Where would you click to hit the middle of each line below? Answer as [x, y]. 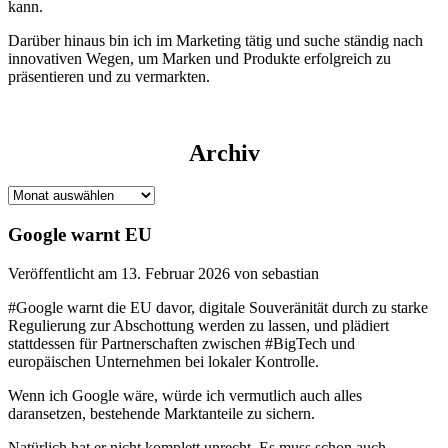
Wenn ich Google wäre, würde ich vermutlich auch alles [185, 395]
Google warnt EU [80, 235]
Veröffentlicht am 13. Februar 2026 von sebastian [163, 273]
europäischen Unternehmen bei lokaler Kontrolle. [163, 361]
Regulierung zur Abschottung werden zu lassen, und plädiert [198, 325]
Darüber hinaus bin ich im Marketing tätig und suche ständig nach [215, 40]
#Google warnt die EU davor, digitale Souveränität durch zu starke [218, 307]
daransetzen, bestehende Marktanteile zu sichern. [161, 413]
